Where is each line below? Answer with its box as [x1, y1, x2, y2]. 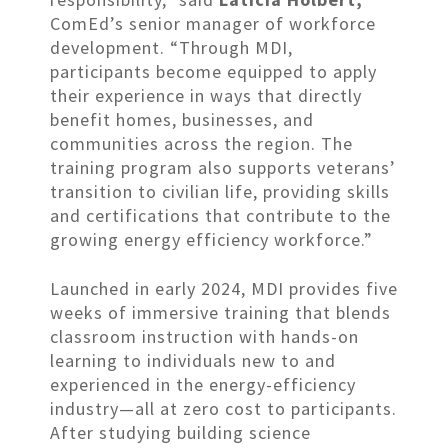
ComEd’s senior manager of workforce [50, 11, 376, 35]
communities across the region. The [50, 131, 353, 155]
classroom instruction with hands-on [50, 324, 359, 348]
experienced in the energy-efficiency [50, 372, 356, 396]
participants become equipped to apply [50, 59, 377, 83]
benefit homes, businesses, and [50, 107, 314, 131]
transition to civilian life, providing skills [50, 179, 390, 203]
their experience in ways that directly [50, 83, 362, 107]
